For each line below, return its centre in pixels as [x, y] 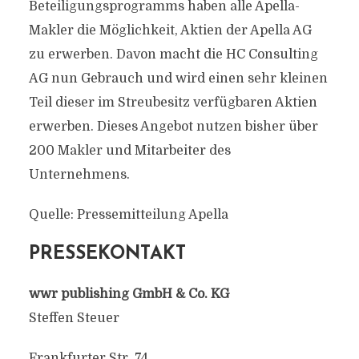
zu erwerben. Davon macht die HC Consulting [173, 54]
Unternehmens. [79, 175]
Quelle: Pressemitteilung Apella [128, 215]
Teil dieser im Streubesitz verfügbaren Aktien [173, 103]
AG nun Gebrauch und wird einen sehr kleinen [178, 79]
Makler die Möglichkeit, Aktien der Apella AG [170, 30]
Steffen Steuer [74, 318]
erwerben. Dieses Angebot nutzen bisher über [173, 127]
